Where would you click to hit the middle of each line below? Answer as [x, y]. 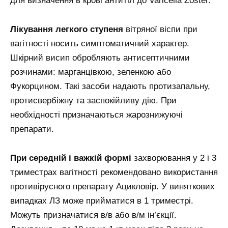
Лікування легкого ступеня [67, 30]
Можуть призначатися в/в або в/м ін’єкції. [93, 215]
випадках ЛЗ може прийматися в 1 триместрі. [102, 201]
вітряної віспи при [160, 30]
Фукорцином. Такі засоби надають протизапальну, [110, 87]
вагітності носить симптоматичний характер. [100, 44]
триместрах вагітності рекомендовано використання [114, 173]
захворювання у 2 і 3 [174, 158]
